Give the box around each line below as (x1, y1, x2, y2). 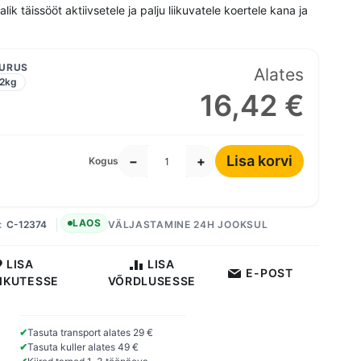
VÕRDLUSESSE (107, 274, 197, 288)
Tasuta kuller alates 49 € (27, 341, 139, 354)
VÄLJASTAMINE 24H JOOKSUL (108, 218, 268, 230)
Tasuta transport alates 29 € (27, 326, 153, 339)
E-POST (246, 265, 293, 280)
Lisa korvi (226, 152, 293, 170)
